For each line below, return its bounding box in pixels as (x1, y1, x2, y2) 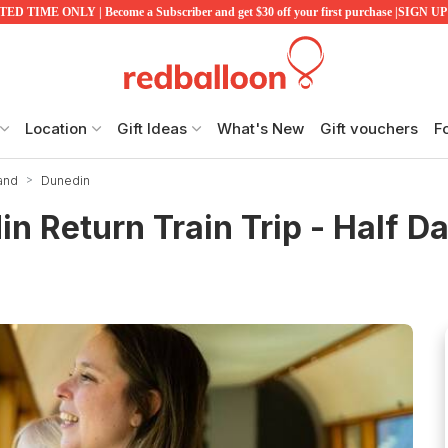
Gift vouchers (320, 118, 418, 138)
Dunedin (41, 172, 90, 188)
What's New (217, 118, 304, 138)
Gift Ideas (117, 118, 187, 138)
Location (25, 118, 87, 138)
